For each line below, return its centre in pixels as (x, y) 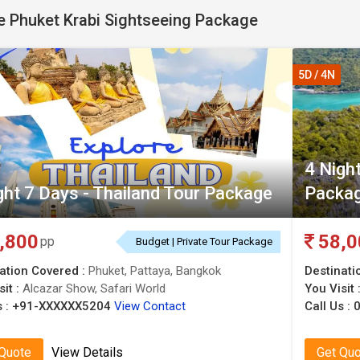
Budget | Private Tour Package (204, 241)
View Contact (150, 306)
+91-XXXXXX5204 (61, 306)
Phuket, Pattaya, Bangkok (155, 271)
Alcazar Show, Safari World (94, 288)
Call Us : (329, 306)
